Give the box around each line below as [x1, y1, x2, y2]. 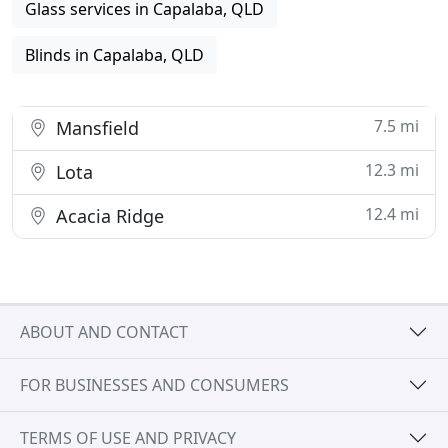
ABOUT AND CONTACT [20, 320, 188, 343]
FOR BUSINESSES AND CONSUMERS [20, 373, 289, 396]
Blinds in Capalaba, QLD [25, 44, 204, 66]
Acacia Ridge [51, 204, 164, 228]
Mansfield [51, 116, 139, 140]
